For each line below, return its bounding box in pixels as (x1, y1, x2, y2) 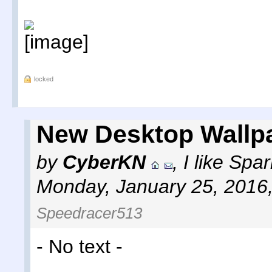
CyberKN (63, 151, 146, 174)
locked (34, 75, 53, 83)
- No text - (36, 236, 123, 258)
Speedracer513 (36, 204, 142, 223)
